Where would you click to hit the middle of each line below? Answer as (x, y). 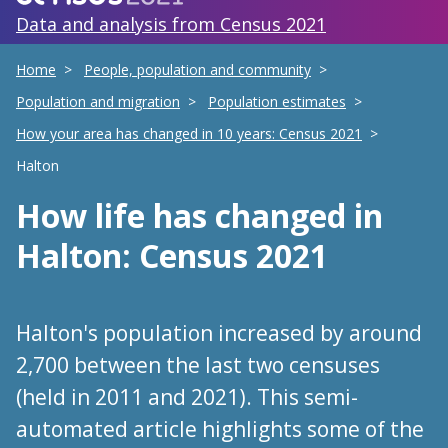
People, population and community (197, 69)
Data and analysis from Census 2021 (171, 24)
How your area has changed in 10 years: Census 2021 (189, 133)
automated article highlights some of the (220, 429)
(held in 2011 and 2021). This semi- (187, 397)
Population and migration (98, 101)
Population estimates (277, 101)
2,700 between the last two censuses (198, 365)
